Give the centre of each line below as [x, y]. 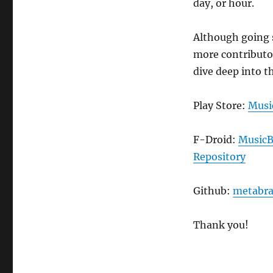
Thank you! [221, 225]
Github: [213, 191]
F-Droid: [215, 140]
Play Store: [220, 106]
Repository [219, 157]
